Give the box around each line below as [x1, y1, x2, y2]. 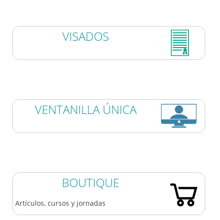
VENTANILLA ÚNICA [34, 101, 137, 118]
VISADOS [62, 27, 109, 44]
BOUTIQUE [61, 174, 119, 191]
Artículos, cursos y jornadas [15, 198, 106, 208]
